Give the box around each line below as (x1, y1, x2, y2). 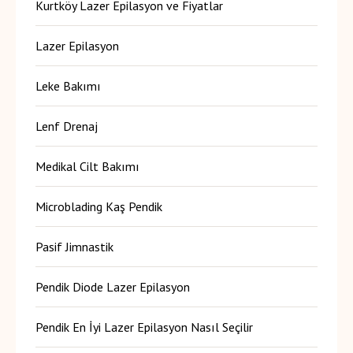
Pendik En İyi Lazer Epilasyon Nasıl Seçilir (35, 318, 253, 335)
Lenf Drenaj (35, 117, 98, 134)
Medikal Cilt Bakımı (35, 158, 139, 174)
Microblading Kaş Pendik (35, 198, 162, 214)
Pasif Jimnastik (35, 238, 113, 255)
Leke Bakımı (35, 77, 101, 94)
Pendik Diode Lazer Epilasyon (35, 278, 190, 295)
